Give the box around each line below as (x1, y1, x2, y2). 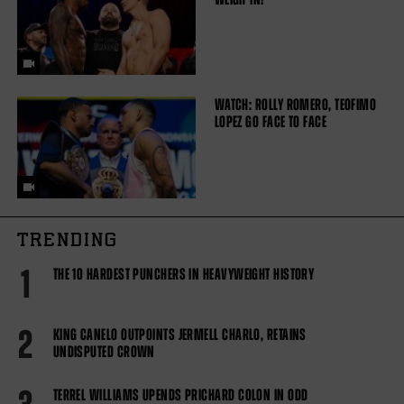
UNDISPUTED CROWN (52, 342, 155, 361)
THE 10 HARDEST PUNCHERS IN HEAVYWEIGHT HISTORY (52, 264, 315, 283)
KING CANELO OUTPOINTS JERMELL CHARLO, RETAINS (52, 325, 307, 344)
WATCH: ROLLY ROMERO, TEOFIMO (214, 96, 377, 115)
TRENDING (16, 229, 118, 253)
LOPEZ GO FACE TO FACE (214, 113, 327, 132)
